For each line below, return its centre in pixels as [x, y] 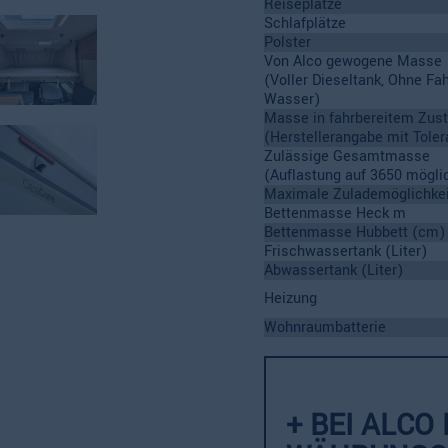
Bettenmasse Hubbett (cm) [354, 232]
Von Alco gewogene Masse [353, 61]
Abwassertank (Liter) [333, 270]
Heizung [290, 298]
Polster [287, 42]
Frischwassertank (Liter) [345, 251]
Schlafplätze [305, 23]
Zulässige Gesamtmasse [347, 156]
